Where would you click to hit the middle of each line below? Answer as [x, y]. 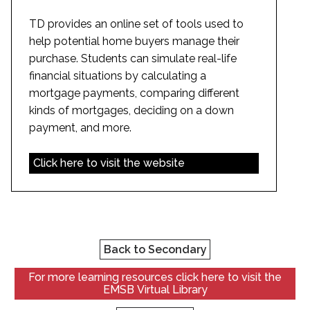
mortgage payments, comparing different [134, 93]
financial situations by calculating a [118, 76]
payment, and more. [80, 128]
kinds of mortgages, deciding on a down [131, 111]
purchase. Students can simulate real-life [133, 59]
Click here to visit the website [109, 163]
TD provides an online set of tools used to [136, 24]
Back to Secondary [155, 249]
